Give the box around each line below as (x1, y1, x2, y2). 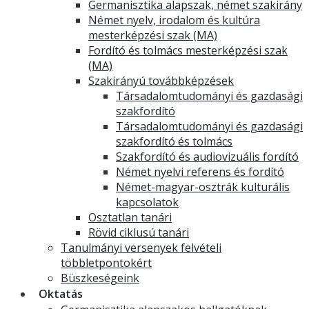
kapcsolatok (116, 195, 179, 210)
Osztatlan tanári (88, 210, 172, 225)
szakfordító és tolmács (116, 134, 232, 149)
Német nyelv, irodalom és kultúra (88, 12, 260, 28)
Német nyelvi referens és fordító (116, 164, 284, 179)
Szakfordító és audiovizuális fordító (116, 149, 299, 164)
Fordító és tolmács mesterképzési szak (88, 43, 288, 58)
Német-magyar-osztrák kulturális (116, 179, 290, 195)
